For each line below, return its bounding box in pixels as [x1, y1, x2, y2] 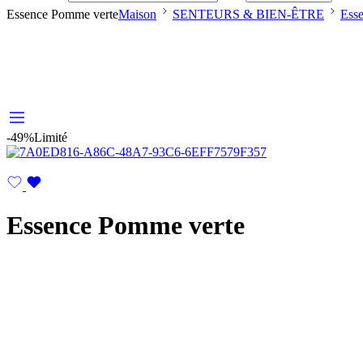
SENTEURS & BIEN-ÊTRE [173, 7, 324, 21]
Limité [34, 130, 67, 144]
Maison [118, 7, 156, 21]
